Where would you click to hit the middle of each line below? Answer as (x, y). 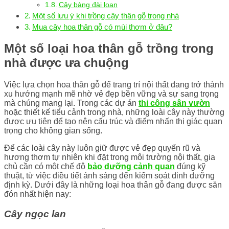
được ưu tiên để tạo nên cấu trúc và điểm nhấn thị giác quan (113, 121)
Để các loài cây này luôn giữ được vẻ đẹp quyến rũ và (102, 148)
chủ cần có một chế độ (46, 166)
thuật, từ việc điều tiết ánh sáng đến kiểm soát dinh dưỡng (109, 175)
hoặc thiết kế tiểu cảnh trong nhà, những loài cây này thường (114, 112)
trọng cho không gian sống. (53, 130)
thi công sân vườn (174, 103)
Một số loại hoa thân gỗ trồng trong (109, 48)
